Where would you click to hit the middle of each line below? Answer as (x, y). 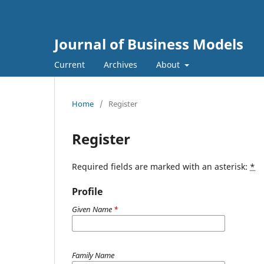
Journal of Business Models (149, 44)
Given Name (93, 209)
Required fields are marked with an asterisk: (161, 166)
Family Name (93, 255)
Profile (87, 191)
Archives (121, 64)
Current (70, 64)
